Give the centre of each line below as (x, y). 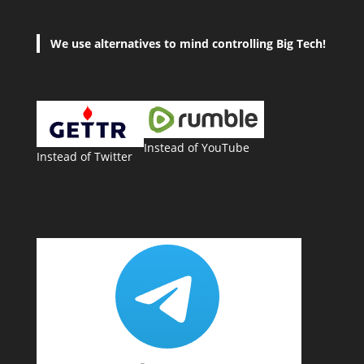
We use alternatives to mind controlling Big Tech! (188, 44)
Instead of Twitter (84, 156)
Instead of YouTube (196, 147)
